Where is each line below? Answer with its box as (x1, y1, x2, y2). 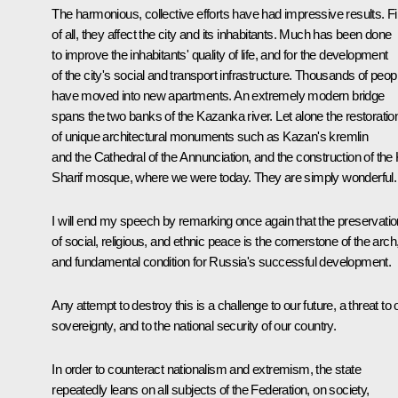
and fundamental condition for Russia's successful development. (52, 254, 392, 270)
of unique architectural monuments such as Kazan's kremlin (52, 129, 369, 145)
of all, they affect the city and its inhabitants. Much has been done (52, 27, 392, 43)
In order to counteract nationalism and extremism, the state (52, 362, 361, 378)
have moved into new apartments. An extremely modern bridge (52, 88, 385, 104)
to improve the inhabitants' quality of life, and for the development (52, 47, 388, 63)
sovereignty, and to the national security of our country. (52, 318, 337, 334)
